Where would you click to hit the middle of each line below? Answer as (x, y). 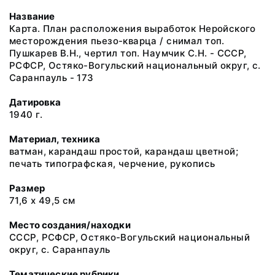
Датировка (35, 102)
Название (32, 16)
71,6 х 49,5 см (42, 200)
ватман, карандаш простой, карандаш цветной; (124, 151)
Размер (27, 188)
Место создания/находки (70, 225)
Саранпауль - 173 (52, 78)
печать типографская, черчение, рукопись (112, 164)
